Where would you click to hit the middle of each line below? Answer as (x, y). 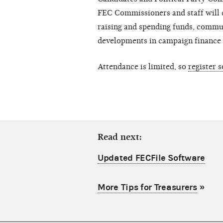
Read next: (120, 137)
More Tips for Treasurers (147, 188)
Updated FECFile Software (151, 158)
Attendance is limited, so (143, 67)
